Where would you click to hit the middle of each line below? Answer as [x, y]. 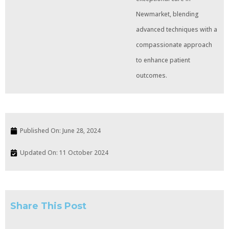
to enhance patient [163, 60]
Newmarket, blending [167, 14]
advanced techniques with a [177, 30]
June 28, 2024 [82, 130]
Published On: [40, 130]
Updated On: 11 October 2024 [64, 152]
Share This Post [48, 206]
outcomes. [152, 76]
